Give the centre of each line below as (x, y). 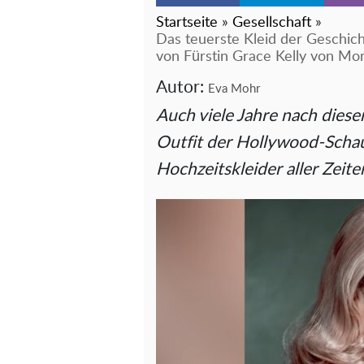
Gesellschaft (272, 23)
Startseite (187, 23)
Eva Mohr (234, 89)
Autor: (182, 87)
